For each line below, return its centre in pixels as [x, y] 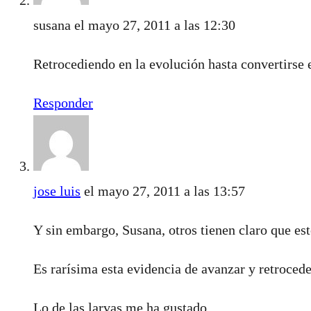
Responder [63, 102]
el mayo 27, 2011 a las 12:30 [155, 25]
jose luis [57, 191]
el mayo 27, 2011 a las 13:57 [165, 191]
